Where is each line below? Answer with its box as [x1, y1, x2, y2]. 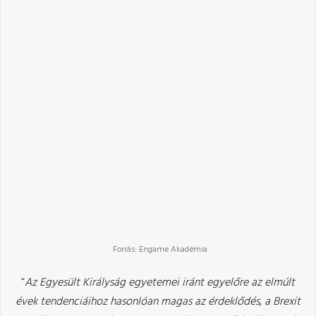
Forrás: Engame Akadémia [109, 243, 207, 257]
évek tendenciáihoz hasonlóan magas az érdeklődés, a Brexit [16, 293, 300, 312]
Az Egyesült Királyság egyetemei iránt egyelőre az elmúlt [25, 274, 295, 293]
